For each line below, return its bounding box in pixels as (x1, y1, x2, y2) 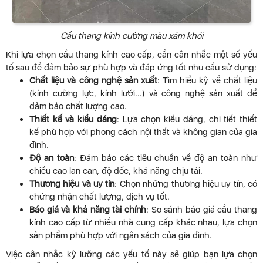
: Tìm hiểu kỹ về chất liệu (157, 75, 257, 86)
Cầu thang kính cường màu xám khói (60, 31, 203, 42)
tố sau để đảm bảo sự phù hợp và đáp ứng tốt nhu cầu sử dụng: (6, 62, 257, 73)
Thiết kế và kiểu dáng (29, 114, 117, 125)
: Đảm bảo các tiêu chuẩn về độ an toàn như (73, 153, 258, 164)
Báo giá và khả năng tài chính (29, 204, 146, 215)
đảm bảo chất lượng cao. (29, 101, 127, 112)
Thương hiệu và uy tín (29, 178, 115, 190)
